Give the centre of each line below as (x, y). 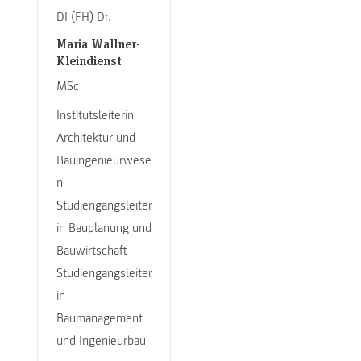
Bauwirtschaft (91, 250)
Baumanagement (99, 318)
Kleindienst (89, 60)
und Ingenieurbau (101, 340)
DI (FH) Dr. (83, 17)
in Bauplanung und (104, 228)
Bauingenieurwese (104, 160)
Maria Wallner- (98, 43)
